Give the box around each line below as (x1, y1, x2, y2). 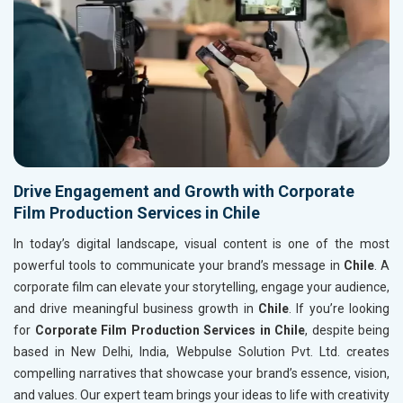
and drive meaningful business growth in (13, 301, 258, 317)
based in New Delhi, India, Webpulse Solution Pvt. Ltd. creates (13, 345, 390, 360)
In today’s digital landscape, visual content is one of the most (13, 237, 390, 252)
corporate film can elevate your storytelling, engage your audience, (13, 280, 390, 295)
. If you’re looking (289, 301, 390, 317)
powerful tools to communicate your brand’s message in (13, 258, 344, 273)
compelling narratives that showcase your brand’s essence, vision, (13, 366, 390, 381)
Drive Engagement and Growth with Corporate (13, 182, 354, 201)
